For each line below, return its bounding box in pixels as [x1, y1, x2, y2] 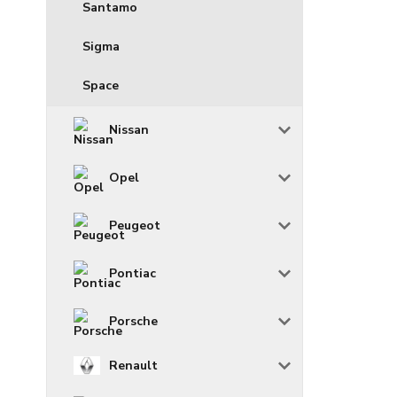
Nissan [109, 121, 149, 139]
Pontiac [109, 265, 156, 283]
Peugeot [109, 217, 160, 235]
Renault [109, 356, 158, 374]
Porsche [109, 313, 158, 331]
